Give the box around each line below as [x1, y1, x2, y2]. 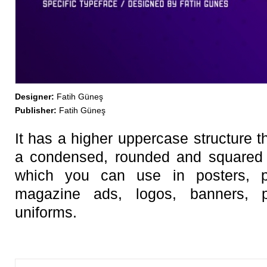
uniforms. [14, 204, 77, 221]
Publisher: [14, 105, 57, 115]
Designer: [14, 92, 54, 101]
